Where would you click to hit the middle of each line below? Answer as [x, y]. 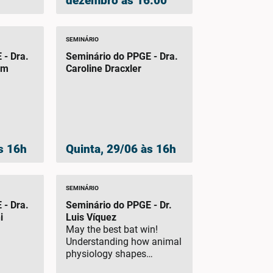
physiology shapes [106, 254]
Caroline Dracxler [103, 68]
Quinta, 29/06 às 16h [121, 149]
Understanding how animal [123, 242]
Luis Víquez [91, 218]
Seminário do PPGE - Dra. [122, 56]
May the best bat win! [112, 230]
